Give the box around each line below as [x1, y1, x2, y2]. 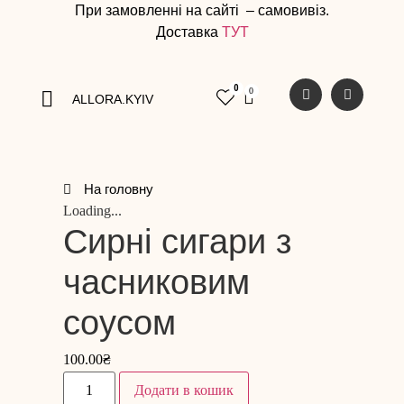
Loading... [63, 203, 122, 219]
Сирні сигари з [63, 223, 291, 262]
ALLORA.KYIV [72, 91, 153, 106]
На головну [84, 181, 153, 197]
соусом [63, 304, 176, 343]
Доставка [155, 24, 222, 40]
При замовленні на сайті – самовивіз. [75, 3, 329, 18]
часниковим [63, 263, 250, 302]
